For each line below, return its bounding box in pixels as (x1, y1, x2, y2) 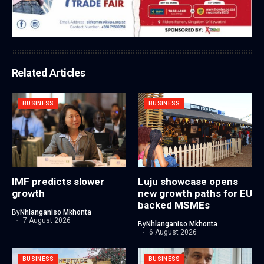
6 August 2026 (148, 228, 197, 237)
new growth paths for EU (138, 187, 252, 200)
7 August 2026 (22, 216, 71, 225)
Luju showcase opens (138, 176, 238, 188)
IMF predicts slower (12, 176, 104, 188)
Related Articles (12, 67, 85, 80)
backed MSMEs (138, 199, 210, 212)
